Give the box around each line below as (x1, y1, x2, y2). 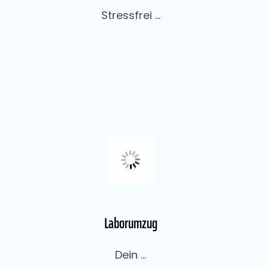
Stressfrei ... (101, 8, 160, 23)
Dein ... (115, 247, 146, 263)
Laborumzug (104, 212, 157, 235)
